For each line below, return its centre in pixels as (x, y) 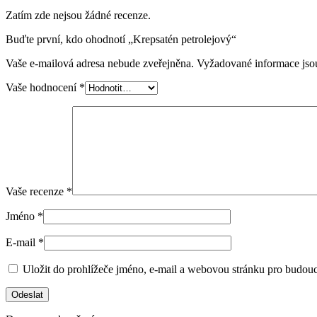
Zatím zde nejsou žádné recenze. (78, 15)
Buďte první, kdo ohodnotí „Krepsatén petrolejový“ (121, 39)
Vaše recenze (36, 191)
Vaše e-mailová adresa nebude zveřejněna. (100, 63)
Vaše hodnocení (42, 87)
